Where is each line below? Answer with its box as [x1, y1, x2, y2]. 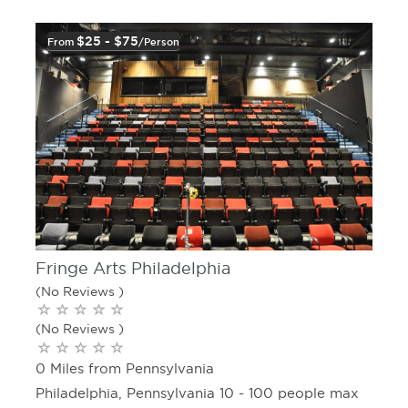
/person [138, 36, 179, 47]
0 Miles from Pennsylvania [36, 360, 214, 376]
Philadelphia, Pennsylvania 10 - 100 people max [36, 384, 359, 401]
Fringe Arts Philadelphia [36, 259, 230, 278]
